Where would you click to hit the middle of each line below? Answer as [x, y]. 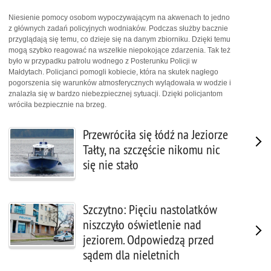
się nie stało [111, 165]
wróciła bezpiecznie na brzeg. [57, 104]
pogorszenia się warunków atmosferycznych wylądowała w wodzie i [120, 83]
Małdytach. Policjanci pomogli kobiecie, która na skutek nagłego [113, 72]
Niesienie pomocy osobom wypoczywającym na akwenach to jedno [119, 17]
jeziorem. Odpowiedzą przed [149, 240]
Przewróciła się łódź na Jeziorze [155, 134]
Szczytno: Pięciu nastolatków [150, 210]
